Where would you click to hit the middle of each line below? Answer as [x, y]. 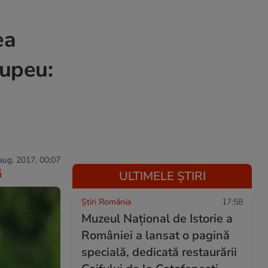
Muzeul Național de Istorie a [157, 219]
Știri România [106, 202]
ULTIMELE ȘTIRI [162, 176]
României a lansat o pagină [156, 235]
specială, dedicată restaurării [159, 252]
